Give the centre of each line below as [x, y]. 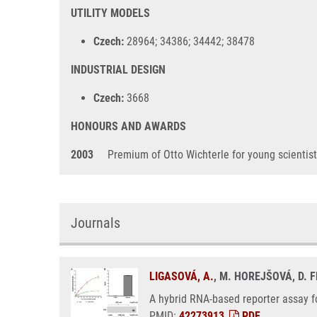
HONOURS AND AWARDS [128, 126]
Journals [96, 223]
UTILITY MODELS [110, 13]
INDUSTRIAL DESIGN [118, 70]
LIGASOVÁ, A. [181, 276]
